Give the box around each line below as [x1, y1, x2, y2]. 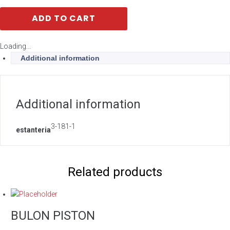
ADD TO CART [32, 12, 95, 24]
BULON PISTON [11, 208, 95, 223]
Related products [68, 165, 162, 179]
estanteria [16, 126, 51, 134]
